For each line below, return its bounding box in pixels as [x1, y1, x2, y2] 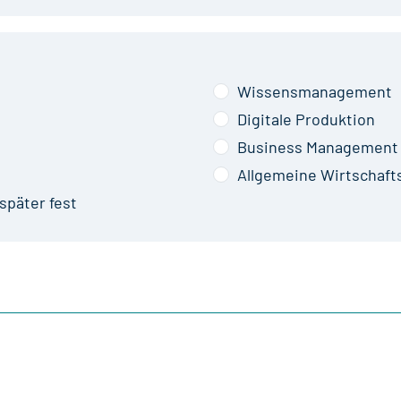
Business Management [236, 136, 398, 157]
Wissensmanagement [236, 81, 392, 101]
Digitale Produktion [236, 108, 375, 129]
